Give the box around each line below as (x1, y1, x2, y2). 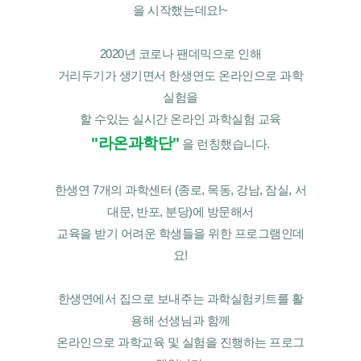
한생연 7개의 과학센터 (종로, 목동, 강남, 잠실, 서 (54, 183, 307, 197)
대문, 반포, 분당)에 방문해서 (107, 205, 254, 218)
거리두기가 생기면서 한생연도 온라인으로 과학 (57, 68, 304, 82)
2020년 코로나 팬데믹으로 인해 (99, 47, 262, 60)
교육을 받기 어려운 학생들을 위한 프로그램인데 (56, 226, 305, 240)
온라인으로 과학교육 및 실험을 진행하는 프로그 (56, 335, 305, 349)
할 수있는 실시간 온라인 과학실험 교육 (80, 112, 281, 126)
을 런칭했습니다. (179, 137, 270, 151)
